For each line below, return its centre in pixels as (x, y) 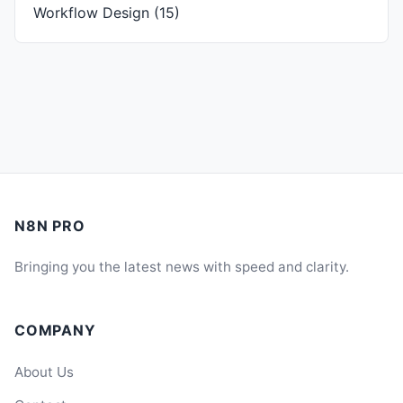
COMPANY (55, 331)
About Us (44, 372)
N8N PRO (50, 226)
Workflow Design (91, 13)
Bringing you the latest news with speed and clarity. (182, 267)
